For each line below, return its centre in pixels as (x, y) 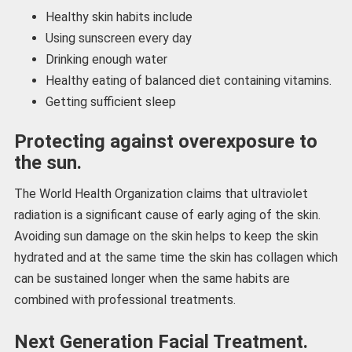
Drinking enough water (106, 60)
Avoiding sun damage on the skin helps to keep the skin (166, 236)
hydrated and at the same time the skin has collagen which (176, 258)
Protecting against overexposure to (165, 142)
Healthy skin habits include (119, 17)
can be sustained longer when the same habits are (152, 279)
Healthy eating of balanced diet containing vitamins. (188, 81)
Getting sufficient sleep (110, 102)
